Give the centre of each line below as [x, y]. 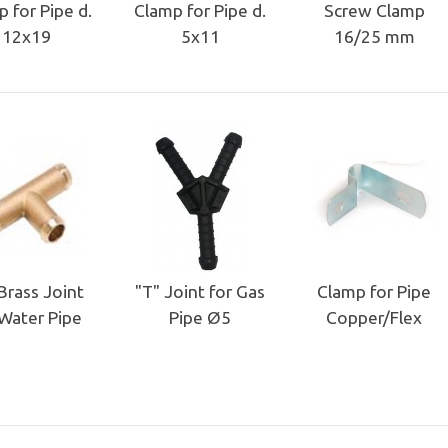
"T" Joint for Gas [200, 291]
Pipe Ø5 [200, 317]
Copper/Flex [374, 317]
